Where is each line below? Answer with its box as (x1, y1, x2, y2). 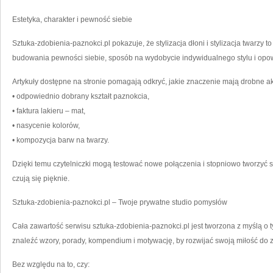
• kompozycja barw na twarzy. (12, 136, 109, 144)
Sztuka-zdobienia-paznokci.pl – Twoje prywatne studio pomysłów (12, 198, 227, 207)
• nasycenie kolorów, (12, 121, 80, 130)
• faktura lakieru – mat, (12, 107, 85, 115)
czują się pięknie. (12, 174, 69, 183)
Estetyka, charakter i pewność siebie (12, 15, 132, 24)
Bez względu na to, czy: (12, 260, 90, 269)
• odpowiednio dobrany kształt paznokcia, (12, 92, 149, 101)
